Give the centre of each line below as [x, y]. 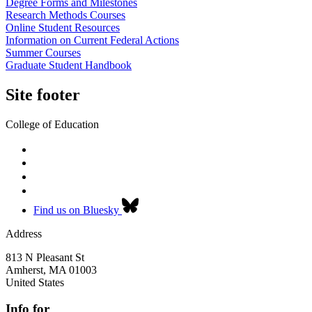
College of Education [52, 124]
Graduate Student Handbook [69, 65]
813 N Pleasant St [45, 257]
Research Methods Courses [65, 15]
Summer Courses [43, 52]
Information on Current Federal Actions [92, 40]
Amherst [24, 270]
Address [24, 233]
